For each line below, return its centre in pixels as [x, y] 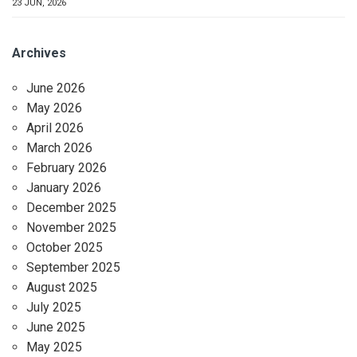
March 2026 [59, 147]
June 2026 [56, 88]
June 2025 [56, 327]
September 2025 [73, 267]
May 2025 [54, 347]
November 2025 [71, 227]
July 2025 [54, 307]
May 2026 [54, 108]
